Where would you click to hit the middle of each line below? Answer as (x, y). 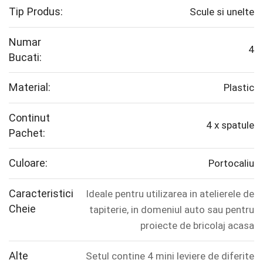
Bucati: (25, 58)
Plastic (239, 88)
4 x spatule (230, 125)
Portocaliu (231, 163)
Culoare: (28, 163)
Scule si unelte (222, 12)
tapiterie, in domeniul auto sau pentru (172, 210)
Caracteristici (41, 194)
